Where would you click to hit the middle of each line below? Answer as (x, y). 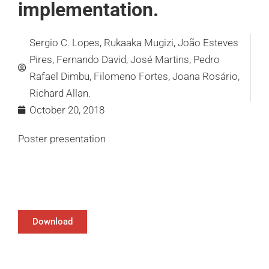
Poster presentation (62, 139)
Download (53, 221)
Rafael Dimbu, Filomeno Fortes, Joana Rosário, (134, 77)
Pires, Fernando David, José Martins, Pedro (125, 60)
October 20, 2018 (67, 110)
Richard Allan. (60, 93)
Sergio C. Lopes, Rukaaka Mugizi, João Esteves (134, 43)
